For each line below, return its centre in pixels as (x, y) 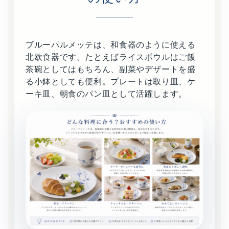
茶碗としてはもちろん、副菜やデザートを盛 (111, 70)
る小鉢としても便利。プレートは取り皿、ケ (111, 82)
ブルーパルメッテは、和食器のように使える (111, 45)
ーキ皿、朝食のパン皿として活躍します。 (106, 94)
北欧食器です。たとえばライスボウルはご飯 (111, 57)
